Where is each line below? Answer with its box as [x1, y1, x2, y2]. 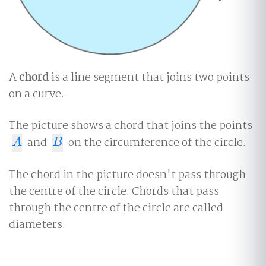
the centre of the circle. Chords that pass [9, 183, 219, 201]
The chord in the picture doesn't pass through [9, 166, 246, 185]
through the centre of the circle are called [9, 199, 223, 218]
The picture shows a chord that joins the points [9, 117, 252, 135]
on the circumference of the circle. [65, 134, 246, 153]
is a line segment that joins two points [49, 69, 249, 87]
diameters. [9, 216, 65, 235]
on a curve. [9, 85, 64, 104]
